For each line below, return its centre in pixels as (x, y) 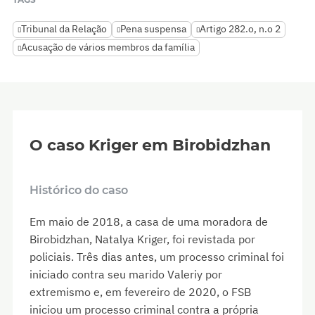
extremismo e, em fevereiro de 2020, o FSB (140, 292)
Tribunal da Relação (64, 29)
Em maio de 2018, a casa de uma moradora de (149, 222)
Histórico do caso (79, 191)
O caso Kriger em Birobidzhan (150, 146)
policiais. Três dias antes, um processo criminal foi (157, 257)
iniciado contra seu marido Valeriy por (126, 275)
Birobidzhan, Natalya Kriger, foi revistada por (142, 239)
